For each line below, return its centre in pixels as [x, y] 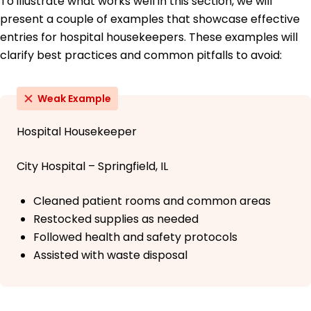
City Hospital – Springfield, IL [92, 167]
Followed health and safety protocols [135, 237]
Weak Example [74, 99]
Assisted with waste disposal [110, 255]
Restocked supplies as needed [116, 219]
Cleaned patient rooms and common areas [152, 201]
